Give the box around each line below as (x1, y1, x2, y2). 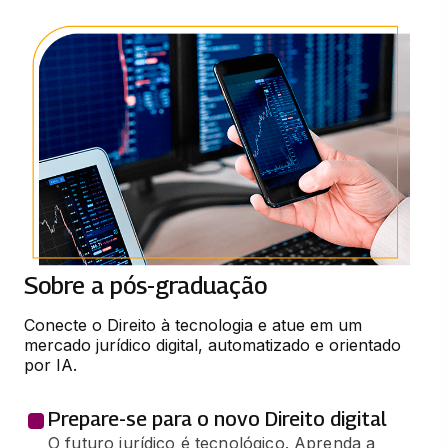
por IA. (24, 355, 77, 376)
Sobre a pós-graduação (24, 271, 267, 300)
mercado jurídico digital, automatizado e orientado (24, 335, 401, 356)
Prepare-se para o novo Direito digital (48, 407, 386, 432)
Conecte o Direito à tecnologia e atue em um (24, 315, 362, 336)
